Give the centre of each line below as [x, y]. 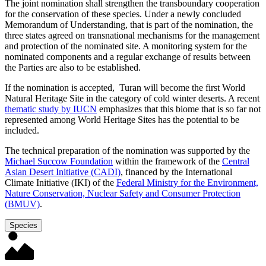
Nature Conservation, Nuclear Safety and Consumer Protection [123, 193]
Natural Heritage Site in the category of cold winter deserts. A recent [132, 98]
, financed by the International [176, 172]
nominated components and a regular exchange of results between [128, 56]
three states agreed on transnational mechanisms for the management [132, 35]
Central [236, 161]
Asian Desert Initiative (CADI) [63, 172]
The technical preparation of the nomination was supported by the [127, 150]
